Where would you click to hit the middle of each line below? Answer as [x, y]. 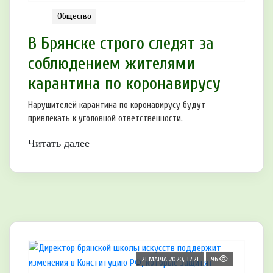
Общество [74, 16]
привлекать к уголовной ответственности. [105, 119]
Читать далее [59, 144]
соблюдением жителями [112, 64]
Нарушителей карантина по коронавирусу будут [117, 105]
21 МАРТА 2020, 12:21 [170, 259]
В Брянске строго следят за [121, 44]
